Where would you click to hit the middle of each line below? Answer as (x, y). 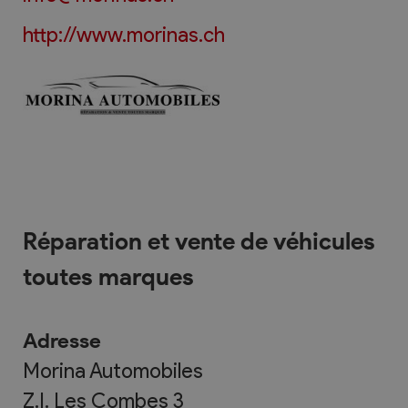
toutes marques (108, 276)
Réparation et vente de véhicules (199, 241)
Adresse (62, 340)
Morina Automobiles (113, 370)
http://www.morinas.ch (124, 35)
